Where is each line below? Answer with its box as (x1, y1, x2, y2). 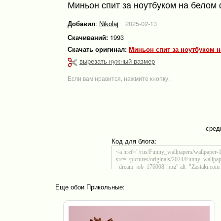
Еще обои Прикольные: (55, 182, 125, 191)
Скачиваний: (68, 33, 108, 42)
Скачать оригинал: (68, 44, 129, 54)
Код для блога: (111, 136, 156, 146)
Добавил (68, 19, 95, 28)
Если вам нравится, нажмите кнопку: (68, 74, 170, 82)
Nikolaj (99, 19, 118, 28)
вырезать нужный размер (79, 56, 155, 66)
